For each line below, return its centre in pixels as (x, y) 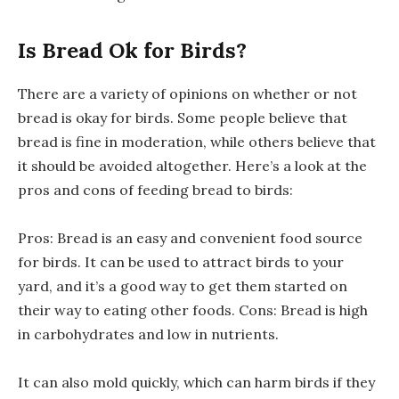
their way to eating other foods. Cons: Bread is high (193, 310)
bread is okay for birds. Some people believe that (183, 118)
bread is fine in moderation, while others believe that (197, 142)
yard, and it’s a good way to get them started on (183, 286)
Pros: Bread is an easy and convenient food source (190, 238)
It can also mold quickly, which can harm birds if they (196, 383)
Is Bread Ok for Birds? (132, 51)
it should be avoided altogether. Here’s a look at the (192, 166)
